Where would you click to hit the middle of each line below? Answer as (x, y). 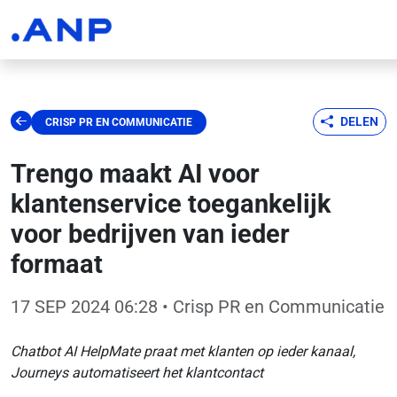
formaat (57, 264)
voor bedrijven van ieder (150, 234)
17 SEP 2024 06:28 (84, 307)
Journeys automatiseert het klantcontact (137, 373)
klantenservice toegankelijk (171, 204)
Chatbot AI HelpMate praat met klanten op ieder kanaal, (183, 351)
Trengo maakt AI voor (135, 174)
